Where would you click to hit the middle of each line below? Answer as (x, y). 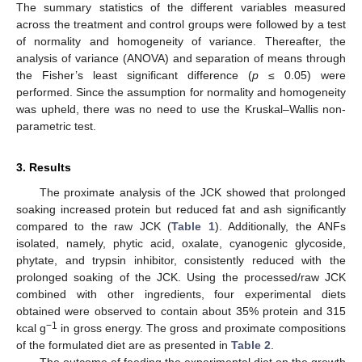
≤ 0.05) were (302, 76)
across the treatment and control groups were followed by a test (181, 25)
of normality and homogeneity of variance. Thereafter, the (181, 42)
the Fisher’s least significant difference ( (134, 76)
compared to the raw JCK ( (94, 227)
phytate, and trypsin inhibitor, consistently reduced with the (181, 261)
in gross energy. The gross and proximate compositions (202, 328)
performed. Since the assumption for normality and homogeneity (181, 93)
